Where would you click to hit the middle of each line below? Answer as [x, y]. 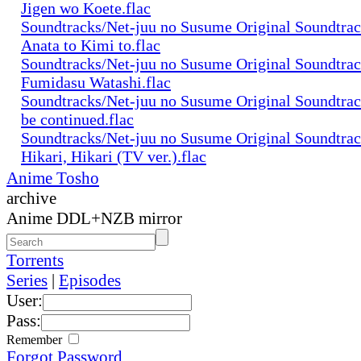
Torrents [35, 260]
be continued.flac [77, 119]
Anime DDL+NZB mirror [94, 218]
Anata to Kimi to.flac [91, 45]
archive [31, 198]
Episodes [90, 280]
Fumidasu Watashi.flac [96, 82]
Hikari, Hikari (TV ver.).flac [114, 156]
